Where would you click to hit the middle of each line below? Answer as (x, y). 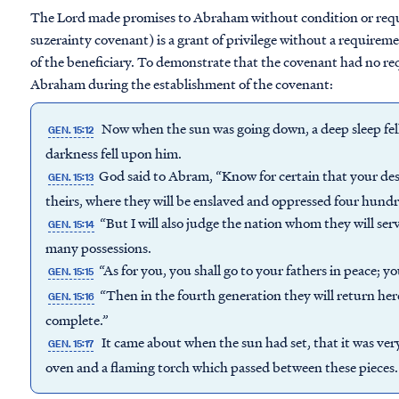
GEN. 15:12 (71, 130)
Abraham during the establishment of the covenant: (182, 84)
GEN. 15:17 (71, 344)
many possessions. (98, 248)
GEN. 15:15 (71, 272)
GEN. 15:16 (72, 297)
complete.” (77, 320)
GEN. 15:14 (72, 224)
